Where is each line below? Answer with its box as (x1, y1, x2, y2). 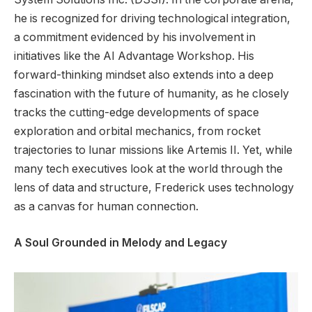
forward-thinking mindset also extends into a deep (14, 68, 274, 82)
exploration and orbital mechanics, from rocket (14, 125, 260, 139)
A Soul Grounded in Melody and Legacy (14, 235, 227, 249)
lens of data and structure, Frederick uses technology (14, 181, 294, 195)
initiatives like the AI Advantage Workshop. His (14, 49, 254, 63)
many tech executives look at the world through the (14, 162, 283, 176)
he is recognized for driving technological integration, (14, 12, 290, 26)
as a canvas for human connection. (14, 200, 198, 214)
